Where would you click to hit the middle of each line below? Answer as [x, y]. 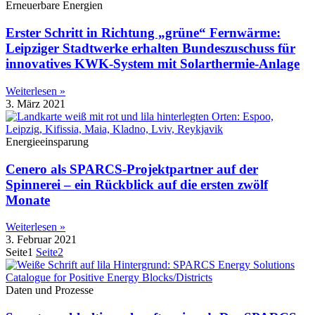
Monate [28, 200]
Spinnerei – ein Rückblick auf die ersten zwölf [137, 184]
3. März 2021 [36, 103]
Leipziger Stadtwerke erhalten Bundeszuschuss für [150, 49]
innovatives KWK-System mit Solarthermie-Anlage [153, 64]
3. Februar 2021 [41, 240]
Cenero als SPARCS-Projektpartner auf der [132, 169]
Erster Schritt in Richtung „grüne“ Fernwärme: [143, 33]
